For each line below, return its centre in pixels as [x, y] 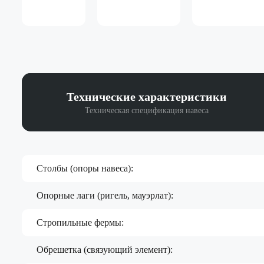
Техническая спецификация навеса [146, 110]
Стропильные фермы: [80, 222]
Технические [101, 96]
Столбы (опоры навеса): [85, 168]
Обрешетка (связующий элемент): [105, 249]
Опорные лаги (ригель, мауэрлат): [105, 195]
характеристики [181, 96]
